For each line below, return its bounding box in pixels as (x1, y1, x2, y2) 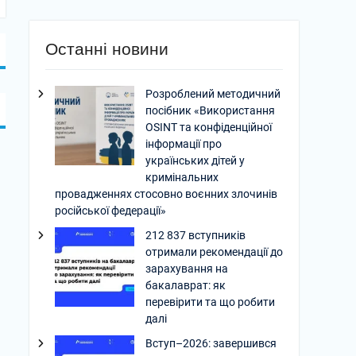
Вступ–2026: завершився (145, 337, 277, 350)
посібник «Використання (145, 104, 275, 117)
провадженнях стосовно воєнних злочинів (55, 188, 277, 200)
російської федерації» (55, 204, 166, 217)
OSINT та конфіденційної (145, 121, 272, 133)
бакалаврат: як (145, 279, 226, 292)
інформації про (145, 137, 222, 150)
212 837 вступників (145, 229, 246, 242)
